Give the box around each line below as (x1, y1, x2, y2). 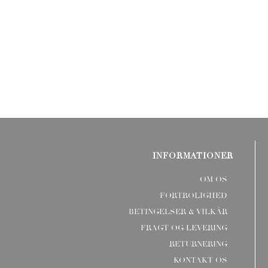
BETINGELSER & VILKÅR (129, 207, 228, 217)
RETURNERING (169, 239, 228, 249)
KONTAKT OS (173, 255, 228, 265)
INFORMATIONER (153, 151, 234, 161)
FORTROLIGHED (160, 191, 228, 200)
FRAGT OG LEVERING (141, 223, 228, 233)
